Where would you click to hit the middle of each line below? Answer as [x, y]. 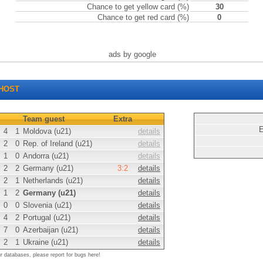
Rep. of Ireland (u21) [58, 144]
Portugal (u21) [47, 218]
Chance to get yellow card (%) [138, 7]
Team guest [44, 119]
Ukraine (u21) [45, 242]
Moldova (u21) [47, 131]
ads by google [132, 54]
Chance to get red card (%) [143, 17]
